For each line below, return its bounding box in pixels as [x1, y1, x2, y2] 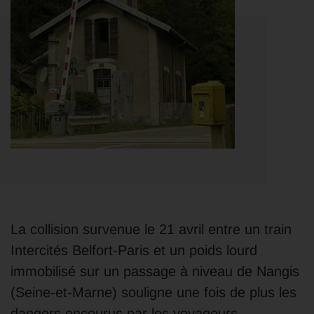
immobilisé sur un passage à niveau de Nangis [11, 264, 299, 279]
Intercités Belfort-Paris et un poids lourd [11, 243, 257, 258]
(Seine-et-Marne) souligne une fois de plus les [11, 285, 296, 300]
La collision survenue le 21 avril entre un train [11, 221, 292, 237]
